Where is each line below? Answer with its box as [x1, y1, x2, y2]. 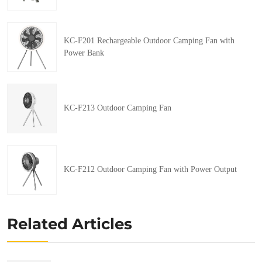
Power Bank [64, 48, 104, 57]
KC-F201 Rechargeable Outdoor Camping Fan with [64, 36, 235, 45]
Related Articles [7, 215, 132, 233]
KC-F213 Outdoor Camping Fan [64, 104, 171, 112]
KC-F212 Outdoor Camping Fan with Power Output [64, 165, 237, 174]
